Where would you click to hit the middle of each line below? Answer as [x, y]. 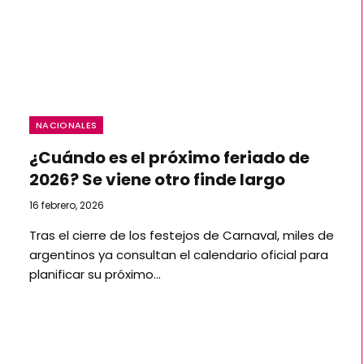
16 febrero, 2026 [67, 205]
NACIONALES [67, 125]
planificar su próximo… [95, 274]
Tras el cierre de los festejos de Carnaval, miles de [182, 235]
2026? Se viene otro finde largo [157, 180]
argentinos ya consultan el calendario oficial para [179, 255]
